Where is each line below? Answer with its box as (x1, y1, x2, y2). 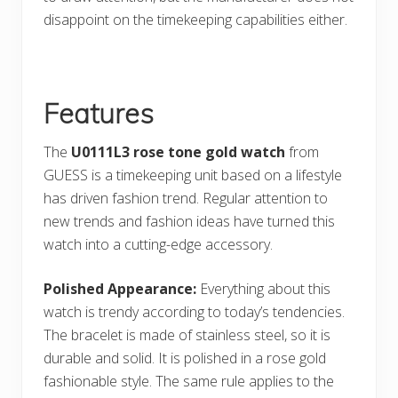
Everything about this (196, 278, 330, 298)
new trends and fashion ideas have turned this (44, 211, 335, 231)
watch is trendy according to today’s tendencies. (44, 301, 345, 322)
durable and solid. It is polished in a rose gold (44, 347, 326, 368)
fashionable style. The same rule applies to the (44, 370, 334, 391)
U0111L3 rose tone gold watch (71, 141, 285, 162)
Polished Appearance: (44, 278, 196, 298)
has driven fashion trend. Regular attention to (44, 187, 328, 208)
